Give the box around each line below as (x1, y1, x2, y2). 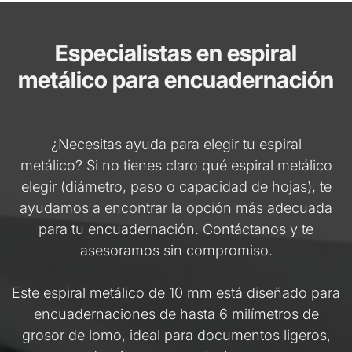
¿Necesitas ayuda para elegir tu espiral (50, 135, 302, 152)
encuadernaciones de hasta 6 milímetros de (33, 305, 319, 322)
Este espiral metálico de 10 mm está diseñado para (12, 284, 340, 301)
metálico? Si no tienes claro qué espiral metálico (20, 156, 332, 174)
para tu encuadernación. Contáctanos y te (38, 220, 313, 237)
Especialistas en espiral (55, 38, 297, 67)
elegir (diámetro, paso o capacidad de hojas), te (20, 178, 332, 195)
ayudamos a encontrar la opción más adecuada (20, 199, 332, 216)
